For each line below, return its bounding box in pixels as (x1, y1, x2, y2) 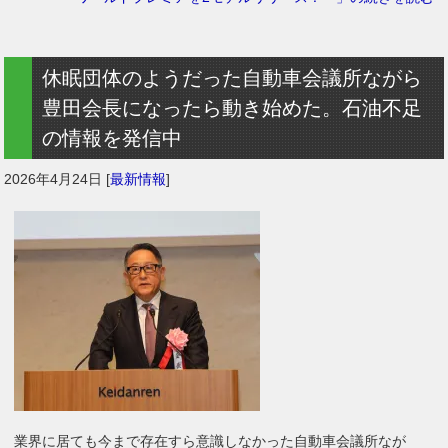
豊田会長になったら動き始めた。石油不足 (42, 96, 423, 119)
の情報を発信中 (42, 126, 183, 149)
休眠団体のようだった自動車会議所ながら (42, 66, 423, 89)
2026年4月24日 (4, 170, 103, 187)
